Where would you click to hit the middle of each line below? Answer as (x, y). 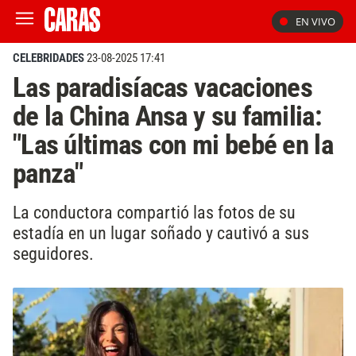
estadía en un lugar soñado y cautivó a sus (161, 232)
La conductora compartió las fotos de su (154, 212)
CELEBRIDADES (48, 58)
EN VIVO (315, 21)
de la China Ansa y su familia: (167, 116)
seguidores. (53, 253)
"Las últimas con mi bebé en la (173, 145)
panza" (48, 173)
